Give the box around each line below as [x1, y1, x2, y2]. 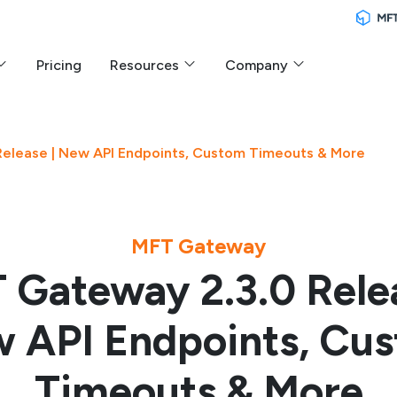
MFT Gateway [131, 234, 266, 259]
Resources [110, 56, 183, 74]
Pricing [36, 56, 82, 74]
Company [225, 56, 292, 74]
